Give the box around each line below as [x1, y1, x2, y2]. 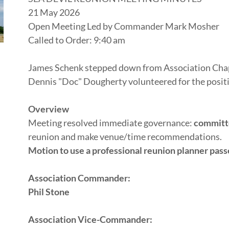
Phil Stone [28, 186, 70, 197]
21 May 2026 [28, 7, 80, 18]
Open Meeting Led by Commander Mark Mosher [28, 20, 219, 32]
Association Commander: [28, 172, 130, 184]
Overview [28, 103, 69, 114]
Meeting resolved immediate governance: [28, 117, 194, 128]
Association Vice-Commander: [28, 214, 152, 225]
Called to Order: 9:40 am [28, 34, 125, 45]
